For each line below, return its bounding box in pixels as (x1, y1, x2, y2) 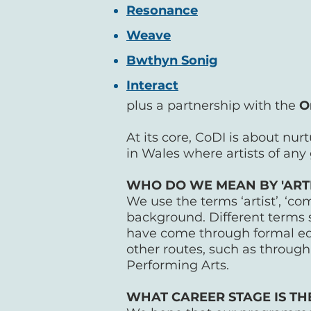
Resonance (126, 3, 198, 18)
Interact (126, 78, 178, 93)
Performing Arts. (126, 258, 236, 273)
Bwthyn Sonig (126, 53, 218, 68)
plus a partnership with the (126, 98, 299, 113)
